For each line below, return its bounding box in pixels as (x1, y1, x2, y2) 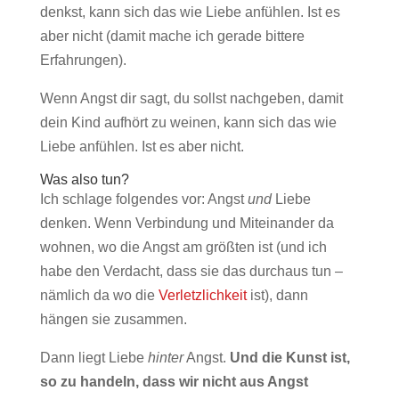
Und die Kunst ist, (229, 350, 350, 365)
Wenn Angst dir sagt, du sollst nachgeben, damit (39, 91, 343, 106)
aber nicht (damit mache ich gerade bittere (39, 28, 305, 44)
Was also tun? (39, 172, 129, 187)
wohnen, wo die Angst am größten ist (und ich (39, 240, 327, 255)
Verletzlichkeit (158, 288, 247, 303)
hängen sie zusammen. (39, 312, 187, 327)
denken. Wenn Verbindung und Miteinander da (39, 216, 334, 231)
